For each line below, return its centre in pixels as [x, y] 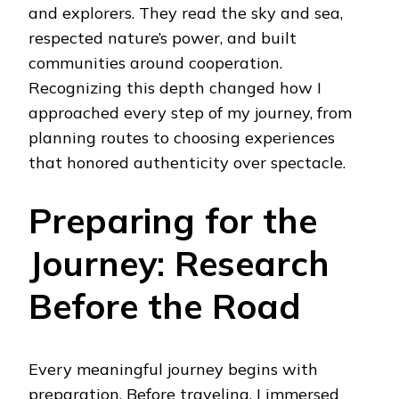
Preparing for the [173, 221]
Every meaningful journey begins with [173, 369]
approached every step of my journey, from [190, 113]
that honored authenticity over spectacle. [187, 163]
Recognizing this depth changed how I [175, 88]
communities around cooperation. [155, 63]
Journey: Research [179, 264]
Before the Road [165, 306]
